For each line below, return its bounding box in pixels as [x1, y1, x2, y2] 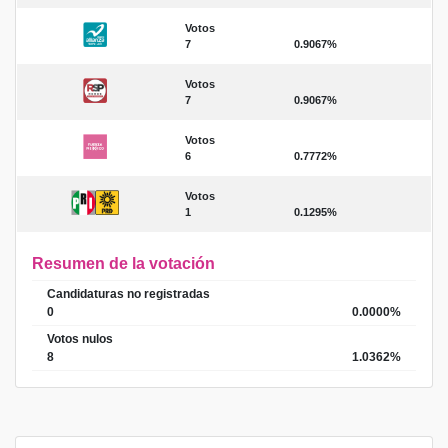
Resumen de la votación [32, 255, 215, 272]
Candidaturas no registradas [47, 287, 210, 301]
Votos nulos [47, 332, 113, 346]
